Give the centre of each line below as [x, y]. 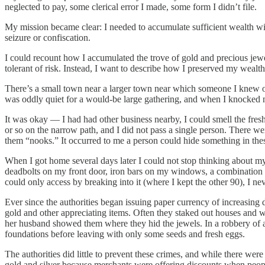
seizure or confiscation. [48, 37]
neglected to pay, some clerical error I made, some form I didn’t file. [131, 7]
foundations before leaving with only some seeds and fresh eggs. [125, 234]
